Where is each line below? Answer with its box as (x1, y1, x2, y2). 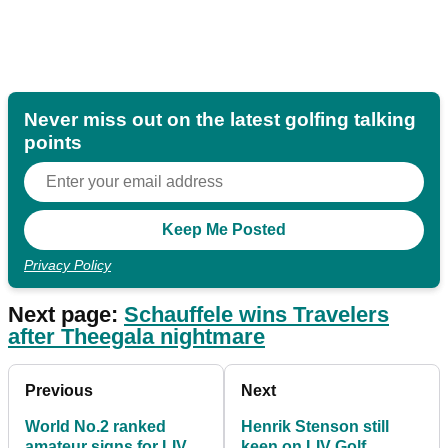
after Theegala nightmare (8, 324, 265, 350)
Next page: (8, 302, 124, 328)
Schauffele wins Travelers (124, 302, 389, 328)
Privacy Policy (24, 257, 111, 274)
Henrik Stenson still (241, 418, 389, 436)
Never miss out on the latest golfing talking (24, 109, 416, 131)
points (24, 132, 82, 154)
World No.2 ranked (25, 418, 166, 436)
